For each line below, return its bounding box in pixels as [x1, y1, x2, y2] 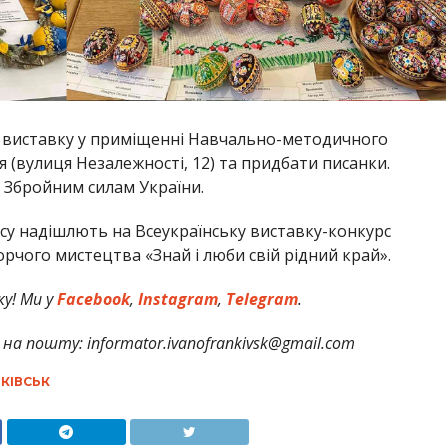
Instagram [133, 287, 218, 310]
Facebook [52, 287, 130, 310]
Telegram [221, 287, 298, 310]
